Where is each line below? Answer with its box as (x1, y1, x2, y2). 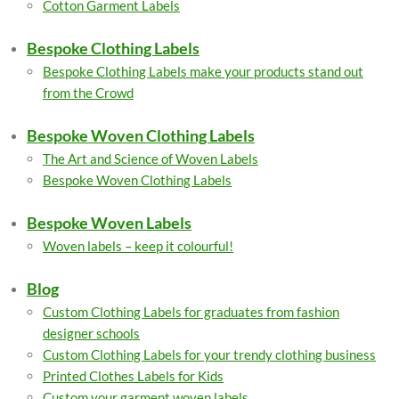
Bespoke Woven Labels (27, 213, 191, 232)
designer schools (43, 325, 140, 341)
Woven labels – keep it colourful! (43, 238, 233, 254)
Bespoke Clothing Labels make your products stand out (43, 63, 363, 79)
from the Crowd (43, 85, 134, 101)
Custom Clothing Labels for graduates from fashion (43, 304, 339, 320)
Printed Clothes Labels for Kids (43, 368, 224, 384)
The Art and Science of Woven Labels (43, 151, 258, 167)
